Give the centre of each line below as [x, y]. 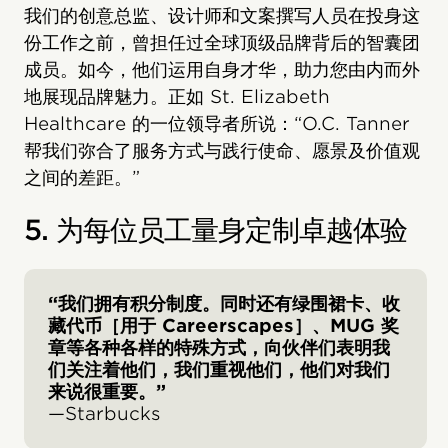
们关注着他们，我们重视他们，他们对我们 [219, 369]
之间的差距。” [82, 177]
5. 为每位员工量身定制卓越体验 [215, 229]
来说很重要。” [107, 391]
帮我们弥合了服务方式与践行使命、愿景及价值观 [222, 150]
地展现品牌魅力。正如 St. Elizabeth [177, 96]
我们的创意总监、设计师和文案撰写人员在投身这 [222, 15]
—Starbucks [104, 413]
